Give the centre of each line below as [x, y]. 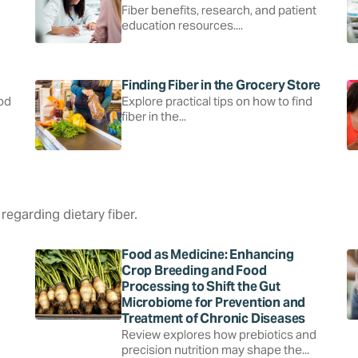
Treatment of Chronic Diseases [214, 318]
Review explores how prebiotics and [219, 334]
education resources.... [182, 25]
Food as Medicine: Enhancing [208, 254]
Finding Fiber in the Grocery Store [221, 85]
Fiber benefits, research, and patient [219, 10]
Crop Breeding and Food [194, 270]
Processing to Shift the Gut [201, 286]
